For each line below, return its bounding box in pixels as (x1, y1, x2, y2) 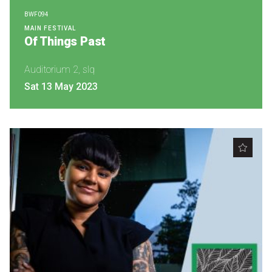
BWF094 (24, 11, 49, 18)
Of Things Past (24, 34, 106, 49)
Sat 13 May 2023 (24, 81, 98, 92)
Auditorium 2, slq (24, 64, 95, 75)
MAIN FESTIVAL (24, 25, 76, 32)
